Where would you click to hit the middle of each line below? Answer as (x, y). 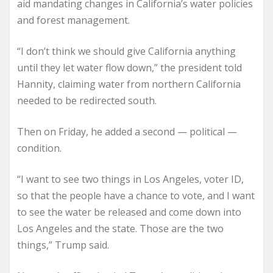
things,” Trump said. (63, 245)
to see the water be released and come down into (129, 212)
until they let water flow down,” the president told (129, 67)
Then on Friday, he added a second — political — (127, 131)
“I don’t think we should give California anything (126, 51)
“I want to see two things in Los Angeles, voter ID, (130, 179)
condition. (39, 148)
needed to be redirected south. (87, 100)
